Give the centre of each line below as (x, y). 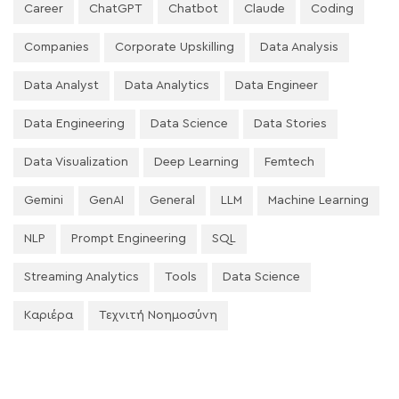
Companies (57, 47)
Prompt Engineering (129, 238)
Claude (265, 8)
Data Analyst (61, 85)
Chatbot (193, 8)
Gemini (44, 200)
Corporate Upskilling (175, 47)
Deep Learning (196, 162)
